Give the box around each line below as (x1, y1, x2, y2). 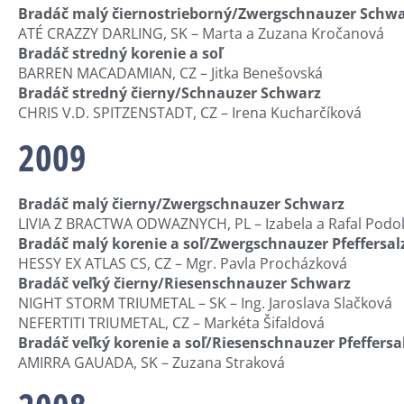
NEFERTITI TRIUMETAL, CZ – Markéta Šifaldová (18, 312, 325, 333)
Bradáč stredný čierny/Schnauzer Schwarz (18, 83, 321, 104)
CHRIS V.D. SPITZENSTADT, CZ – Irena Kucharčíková (18, 103, 362, 124)
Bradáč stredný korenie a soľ (18, 43, 223, 64)
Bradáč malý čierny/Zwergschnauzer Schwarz (18, 193, 344, 214)
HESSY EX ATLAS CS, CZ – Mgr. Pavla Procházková (18, 252, 347, 273)
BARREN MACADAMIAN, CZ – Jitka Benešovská (18, 63, 323, 84)
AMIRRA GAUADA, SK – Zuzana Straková (18, 352, 285, 372)
